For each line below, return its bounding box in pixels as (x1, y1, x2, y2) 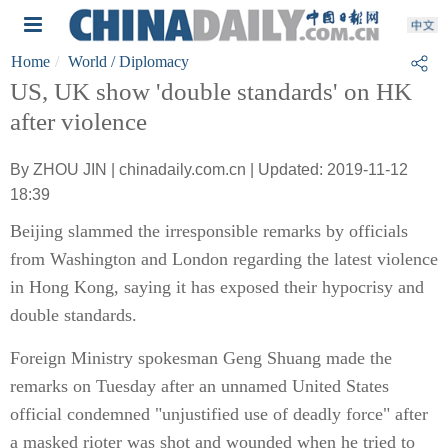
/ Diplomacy (107, 53, 189, 70)
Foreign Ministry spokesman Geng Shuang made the (10, 348, 392, 368)
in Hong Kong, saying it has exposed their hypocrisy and (10, 277, 424, 297)
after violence (10, 108, 147, 135)
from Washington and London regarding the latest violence (10, 249, 438, 269)
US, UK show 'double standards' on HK (10, 78, 412, 105)
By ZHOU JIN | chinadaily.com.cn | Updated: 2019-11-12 (10, 161, 408, 178)
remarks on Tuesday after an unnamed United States (10, 376, 389, 396)
